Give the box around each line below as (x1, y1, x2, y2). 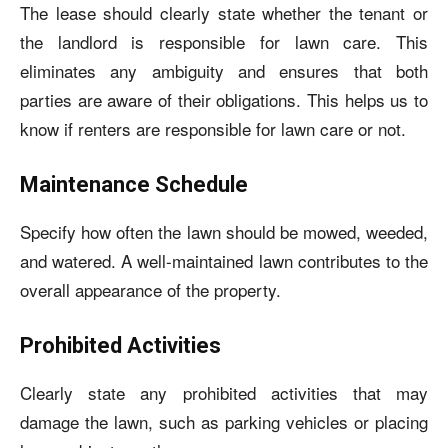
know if (20, 116, 78, 141)
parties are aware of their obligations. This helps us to (20, 87, 428, 112)
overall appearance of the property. (20, 277, 281, 302)
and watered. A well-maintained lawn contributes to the (20, 248, 428, 273)
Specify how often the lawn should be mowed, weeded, (20, 219, 428, 244)
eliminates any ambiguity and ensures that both (20, 58, 428, 83)
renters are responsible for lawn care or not (78, 116, 401, 141)
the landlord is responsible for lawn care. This (20, 29, 428, 54)
